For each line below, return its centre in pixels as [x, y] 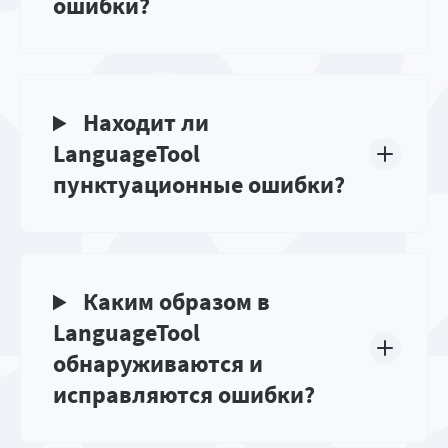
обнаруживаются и [158, 364]
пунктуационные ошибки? [199, 185]
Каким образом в [174, 302]
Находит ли [144, 123]
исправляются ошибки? [184, 395]
